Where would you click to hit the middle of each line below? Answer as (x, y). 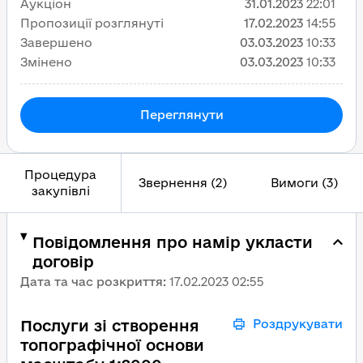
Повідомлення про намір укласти (172, 242)
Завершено (56, 43)
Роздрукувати (298, 324)
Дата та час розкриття (92, 282)
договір (63, 262)
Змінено (46, 62)
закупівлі (60, 191)
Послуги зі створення (110, 326)
